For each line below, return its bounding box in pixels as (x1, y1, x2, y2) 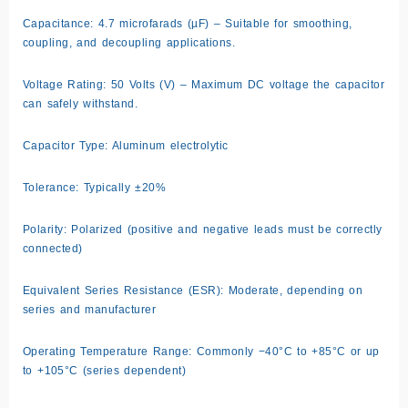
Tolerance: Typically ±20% (23, 180, 167, 194)
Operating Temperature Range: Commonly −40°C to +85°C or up (23, 344, 380, 358)
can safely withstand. (23, 97, 138, 110)
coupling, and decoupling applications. (23, 36, 236, 49)
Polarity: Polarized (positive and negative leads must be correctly (23, 222, 382, 236)
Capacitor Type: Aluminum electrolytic (23, 138, 229, 152)
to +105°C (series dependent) (23, 363, 187, 377)
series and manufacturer (23, 302, 157, 316)
